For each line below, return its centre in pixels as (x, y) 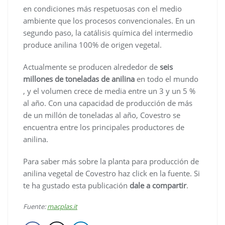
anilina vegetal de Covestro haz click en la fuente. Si (111, 173)
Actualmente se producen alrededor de (91, 67)
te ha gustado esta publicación (76, 185)
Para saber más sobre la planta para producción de (111, 161)
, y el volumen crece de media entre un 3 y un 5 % (109, 91)
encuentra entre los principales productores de (104, 127)
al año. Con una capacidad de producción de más (108, 103)
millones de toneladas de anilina (79, 79)
